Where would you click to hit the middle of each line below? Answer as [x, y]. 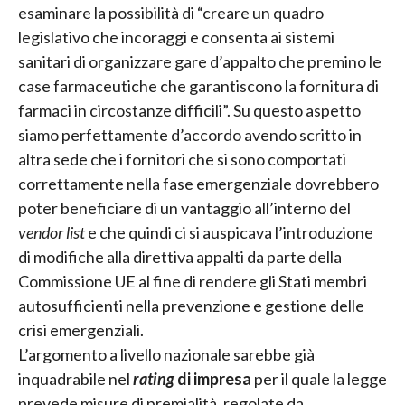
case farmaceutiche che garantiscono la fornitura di [198, 85]
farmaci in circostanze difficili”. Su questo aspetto [189, 110]
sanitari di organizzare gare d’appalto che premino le [200, 61]
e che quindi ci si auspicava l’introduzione [229, 232]
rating [154, 378]
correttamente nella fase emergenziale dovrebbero [198, 183]
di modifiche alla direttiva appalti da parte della [180, 256]
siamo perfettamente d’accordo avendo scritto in [190, 134]
